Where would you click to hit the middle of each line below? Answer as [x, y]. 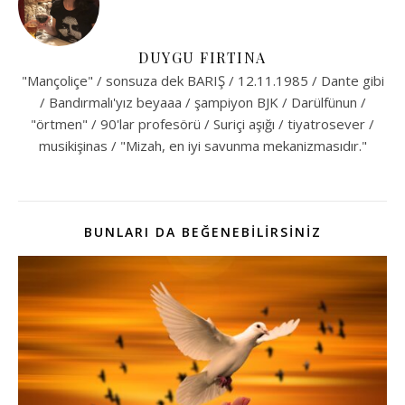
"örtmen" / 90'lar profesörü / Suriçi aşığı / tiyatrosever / [202, 123]
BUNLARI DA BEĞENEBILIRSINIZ [202, 231]
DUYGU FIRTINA [202, 57]
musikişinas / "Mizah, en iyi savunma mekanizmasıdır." [202, 145]
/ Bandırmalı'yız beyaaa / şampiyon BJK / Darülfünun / [202, 102]
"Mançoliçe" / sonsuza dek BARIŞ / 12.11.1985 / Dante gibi [202, 80]
